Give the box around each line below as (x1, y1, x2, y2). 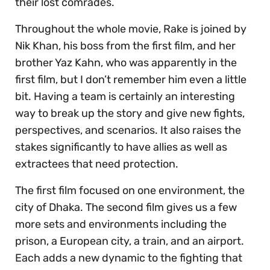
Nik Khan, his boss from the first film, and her (15, 39, 236, 53)
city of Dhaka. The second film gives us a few (15, 201, 237, 215)
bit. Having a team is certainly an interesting (15, 90, 235, 104)
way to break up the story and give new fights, (15, 107, 245, 121)
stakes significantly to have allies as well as (15, 140, 227, 154)
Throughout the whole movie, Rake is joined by (15, 22, 246, 36)
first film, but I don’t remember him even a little (15, 73, 246, 87)
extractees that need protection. (15, 157, 181, 171)
